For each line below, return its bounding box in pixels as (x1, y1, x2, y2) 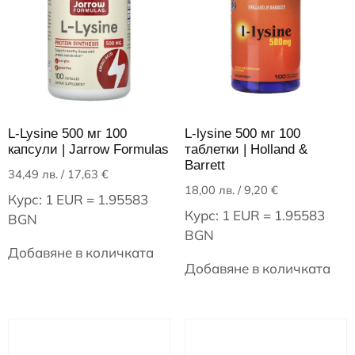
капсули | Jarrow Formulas (8, 141, 169, 157)
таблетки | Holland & (184, 141, 307, 157)
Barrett (184, 157, 225, 173)
